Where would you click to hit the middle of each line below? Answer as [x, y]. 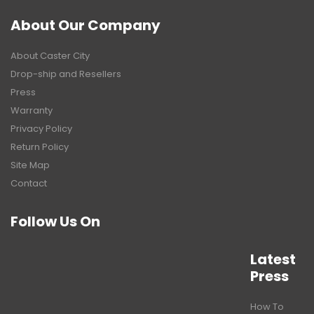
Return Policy [40, 146]
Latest [273, 259]
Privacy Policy [41, 128]
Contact [29, 183]
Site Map [30, 165]
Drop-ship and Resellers [66, 74]
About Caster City [50, 55]
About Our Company [86, 25]
